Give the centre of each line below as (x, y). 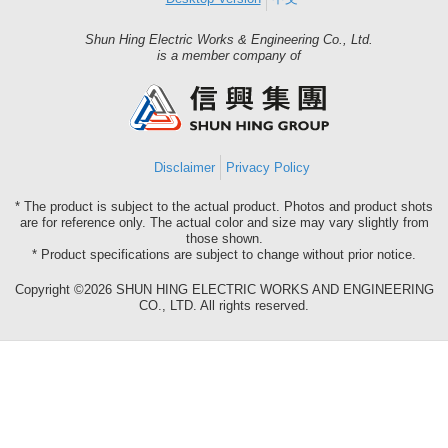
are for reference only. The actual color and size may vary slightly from (224, 222)
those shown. (224, 238)
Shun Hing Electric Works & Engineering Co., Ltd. (229, 40)
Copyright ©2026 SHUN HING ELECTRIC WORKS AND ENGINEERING (224, 289)
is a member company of (229, 56)
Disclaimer (184, 168)
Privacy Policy (267, 168)
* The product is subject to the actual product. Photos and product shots (224, 206)
